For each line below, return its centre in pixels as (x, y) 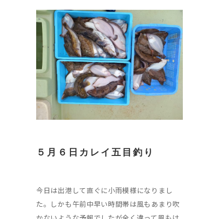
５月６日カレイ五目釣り (95, 152)
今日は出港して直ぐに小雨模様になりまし (105, 190)
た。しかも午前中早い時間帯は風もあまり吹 (108, 204)
